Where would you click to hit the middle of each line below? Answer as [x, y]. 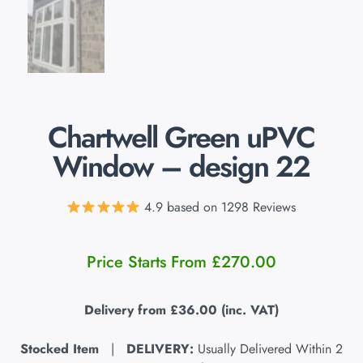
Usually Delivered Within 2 [268, 349]
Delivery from [127, 310]
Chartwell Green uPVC [181, 137]
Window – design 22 [181, 167]
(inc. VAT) [250, 310]
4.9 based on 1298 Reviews [218, 207]
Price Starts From [146, 263]
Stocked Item [59, 349]
